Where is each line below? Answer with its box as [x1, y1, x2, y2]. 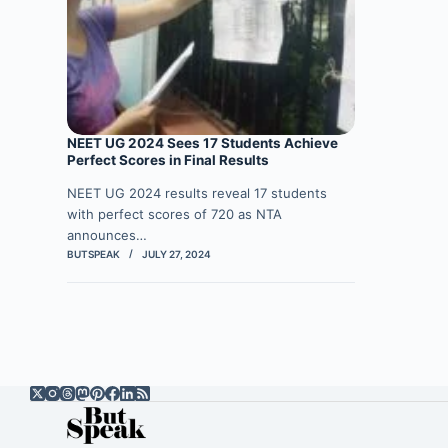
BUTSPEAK [67, 248, 121, 261]
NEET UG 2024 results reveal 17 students [67, 185, 328, 202]
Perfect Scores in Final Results [67, 152, 270, 169]
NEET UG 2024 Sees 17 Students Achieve [67, 135, 339, 152]
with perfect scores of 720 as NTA [67, 206, 283, 223]
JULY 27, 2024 [142, 248, 212, 261]
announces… [67, 227, 148, 244]
